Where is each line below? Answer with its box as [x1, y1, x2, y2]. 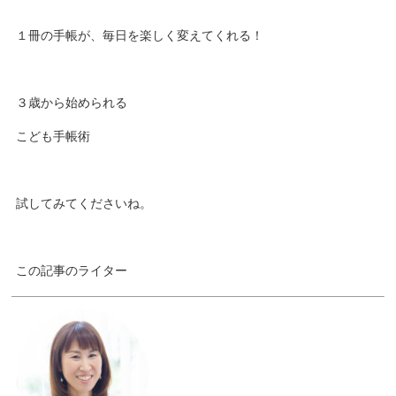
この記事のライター [16, 263, 128, 278]
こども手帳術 [16, 129, 91, 143]
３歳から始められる [16, 95, 128, 110]
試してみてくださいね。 [16, 196, 153, 210]
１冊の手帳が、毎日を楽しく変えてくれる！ [16, 28, 264, 42]
